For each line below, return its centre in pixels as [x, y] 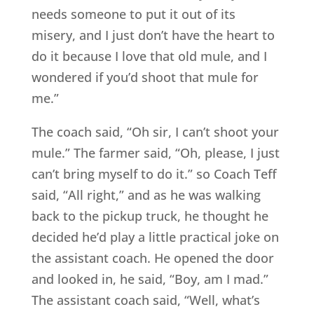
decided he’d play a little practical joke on [155, 237]
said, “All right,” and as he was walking [146, 195]
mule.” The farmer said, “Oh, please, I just [155, 153]
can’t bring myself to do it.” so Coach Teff [154, 174]
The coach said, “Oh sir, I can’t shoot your [155, 132]
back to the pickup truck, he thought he [150, 216]
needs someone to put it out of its [133, 14]
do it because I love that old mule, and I [149, 56]
